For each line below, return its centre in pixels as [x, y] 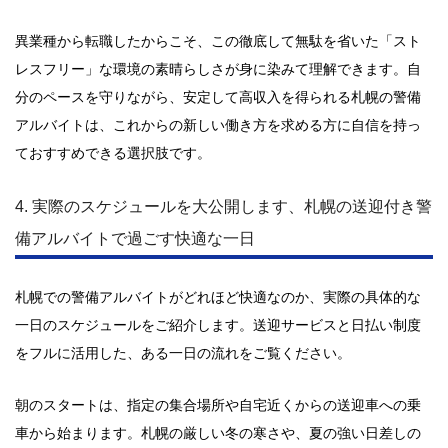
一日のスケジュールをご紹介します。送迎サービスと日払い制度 [218, 325]
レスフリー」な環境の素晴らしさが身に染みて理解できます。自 [218, 69]
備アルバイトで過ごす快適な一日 [135, 238]
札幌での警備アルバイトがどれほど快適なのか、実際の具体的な [218, 297]
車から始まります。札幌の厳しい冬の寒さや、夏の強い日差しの [218, 433]
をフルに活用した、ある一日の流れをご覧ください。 [183, 353]
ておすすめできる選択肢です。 [113, 153]
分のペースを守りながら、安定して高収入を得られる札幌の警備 [218, 97]
